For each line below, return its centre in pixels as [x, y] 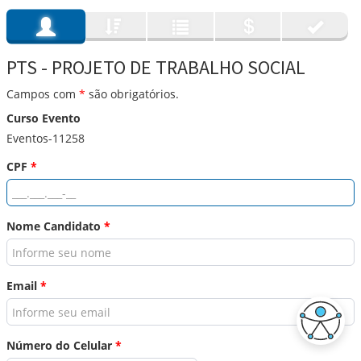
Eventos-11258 [46, 138]
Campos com [43, 94]
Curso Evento [44, 118]
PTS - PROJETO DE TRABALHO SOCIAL [156, 67]
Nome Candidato [55, 226]
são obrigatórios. [132, 94]
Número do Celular [61, 345]
